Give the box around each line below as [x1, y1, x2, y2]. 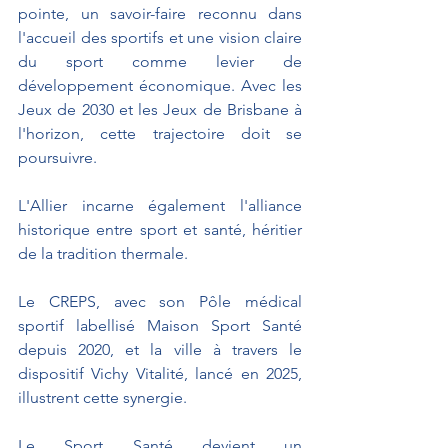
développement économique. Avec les [18, 75, 302, 95]
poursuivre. [18, 147, 97, 167]
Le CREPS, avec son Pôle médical [18, 291, 302, 311]
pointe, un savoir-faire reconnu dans [18, 3, 302, 23]
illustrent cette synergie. [18, 387, 187, 407]
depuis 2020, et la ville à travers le [18, 339, 302, 359]
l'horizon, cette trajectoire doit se [18, 123, 302, 143]
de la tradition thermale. [18, 243, 188, 263]
